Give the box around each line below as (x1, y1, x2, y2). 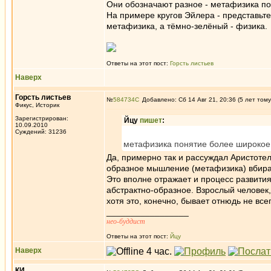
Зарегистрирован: (15, 115, 68, 122)
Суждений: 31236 (15, 128, 67, 135)
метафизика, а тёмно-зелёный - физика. (106, 21, 267, 31)
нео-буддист (106, 217, 145, 226)
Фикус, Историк (15, 102, 59, 108)
